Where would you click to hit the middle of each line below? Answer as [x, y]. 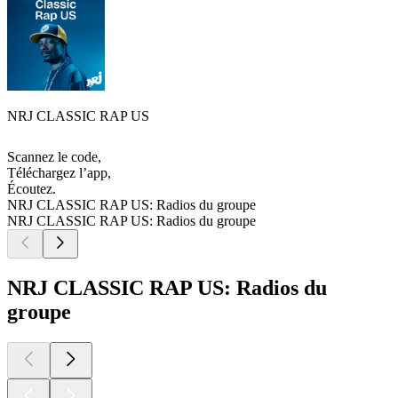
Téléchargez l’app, [59, 173]
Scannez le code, [54, 157]
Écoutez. [32, 189]
